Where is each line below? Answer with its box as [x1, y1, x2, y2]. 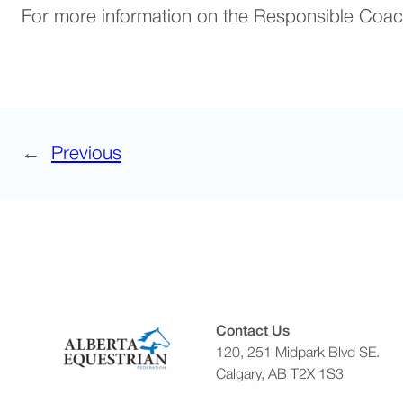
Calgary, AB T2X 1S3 [215, 368, 344, 381]
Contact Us [215, 325, 290, 338]
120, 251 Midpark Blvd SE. [215, 346, 380, 360]
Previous [51, 145, 121, 163]
